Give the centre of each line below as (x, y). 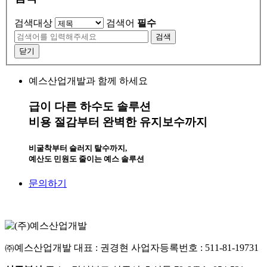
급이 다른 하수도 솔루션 (90, 106)
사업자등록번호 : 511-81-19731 (195, 248)
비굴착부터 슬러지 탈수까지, (78, 148)
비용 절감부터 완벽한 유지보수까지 (118, 122)
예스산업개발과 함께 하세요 (88, 81)
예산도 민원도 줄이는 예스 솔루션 (86, 159)
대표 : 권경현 (101, 248)
